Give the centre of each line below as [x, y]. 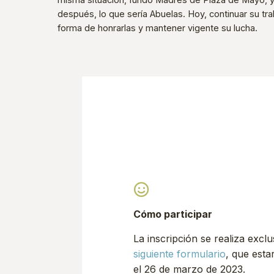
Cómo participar [173, 214]
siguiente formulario [180, 254]
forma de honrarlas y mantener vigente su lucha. [158, 28]
